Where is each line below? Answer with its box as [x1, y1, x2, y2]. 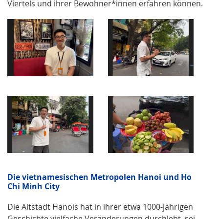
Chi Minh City [7, 180, 60, 192]
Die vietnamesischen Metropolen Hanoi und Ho [7, 171, 192, 182]
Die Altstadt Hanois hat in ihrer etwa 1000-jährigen [7, 201, 193, 212]
